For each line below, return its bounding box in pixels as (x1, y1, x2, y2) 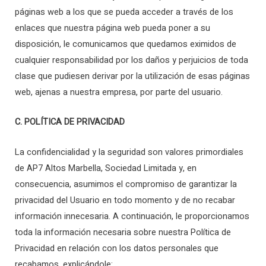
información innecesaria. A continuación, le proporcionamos (15, 210, 249, 223)
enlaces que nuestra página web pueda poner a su (15, 22, 210, 34)
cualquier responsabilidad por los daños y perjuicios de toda (15, 54, 248, 66)
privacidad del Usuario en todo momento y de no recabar (15, 194, 235, 207)
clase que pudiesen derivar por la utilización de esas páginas (15, 70, 250, 83)
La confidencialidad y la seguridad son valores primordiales (15, 145, 243, 159)
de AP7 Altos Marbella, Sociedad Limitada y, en (15, 161, 197, 175)
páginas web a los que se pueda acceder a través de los (15, 6, 233, 18)
